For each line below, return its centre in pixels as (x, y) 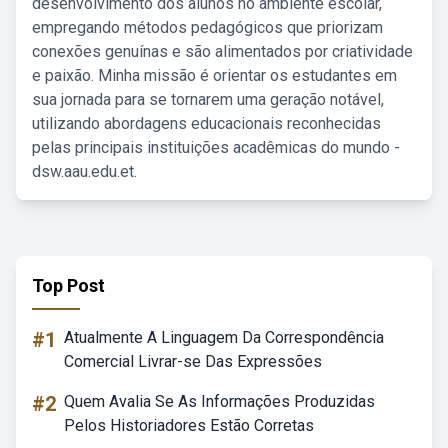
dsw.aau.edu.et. (84, 171)
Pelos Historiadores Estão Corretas (189, 425)
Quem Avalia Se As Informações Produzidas (219, 401)
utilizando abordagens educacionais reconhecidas (206, 123)
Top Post (68, 285)
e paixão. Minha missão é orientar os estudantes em (214, 75)
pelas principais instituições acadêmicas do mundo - (216, 147)
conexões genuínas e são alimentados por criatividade (222, 51)
